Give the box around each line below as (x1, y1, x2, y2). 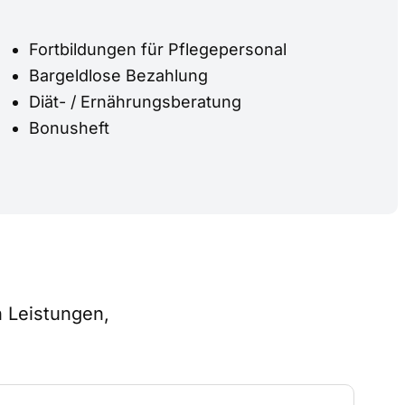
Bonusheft (29, 118, 109, 137)
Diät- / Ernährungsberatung (29, 91, 241, 111)
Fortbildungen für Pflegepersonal (29, 39, 287, 59)
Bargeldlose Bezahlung (29, 65, 208, 85)
